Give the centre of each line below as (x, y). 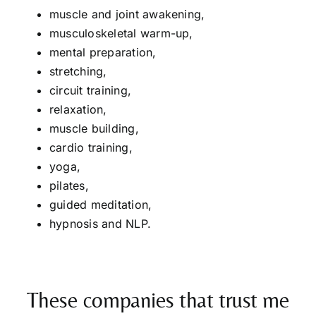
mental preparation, (103, 52)
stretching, (78, 71)
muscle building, (94, 128)
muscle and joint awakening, (127, 14)
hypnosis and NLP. (100, 223)
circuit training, (90, 90)
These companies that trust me (158, 299)
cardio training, (91, 147)
